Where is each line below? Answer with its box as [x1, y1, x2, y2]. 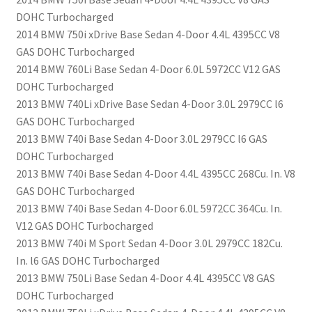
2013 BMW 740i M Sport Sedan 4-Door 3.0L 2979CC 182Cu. [15, 236, 283, 251]
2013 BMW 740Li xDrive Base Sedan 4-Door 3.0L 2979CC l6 [15, 97, 283, 111]
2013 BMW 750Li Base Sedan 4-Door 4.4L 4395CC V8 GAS [15, 271, 275, 286]
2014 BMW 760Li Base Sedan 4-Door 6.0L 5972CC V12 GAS [15, 62, 281, 77]
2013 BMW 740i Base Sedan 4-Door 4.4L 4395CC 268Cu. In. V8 [15, 166, 295, 181]
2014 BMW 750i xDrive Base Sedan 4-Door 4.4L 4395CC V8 [15, 27, 280, 42]
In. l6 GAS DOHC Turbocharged [15, 253, 159, 268]
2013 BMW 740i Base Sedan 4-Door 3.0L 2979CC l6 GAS [15, 132, 267, 146]
